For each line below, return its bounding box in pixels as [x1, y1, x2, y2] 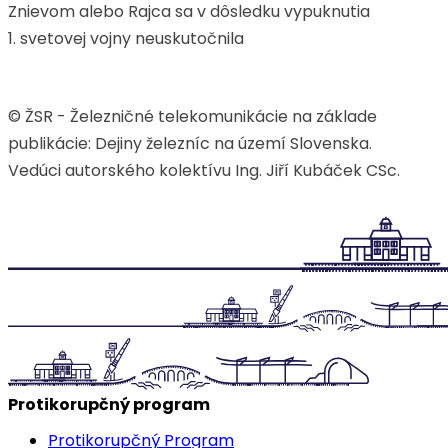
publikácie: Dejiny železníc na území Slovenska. [8, 132, 376, 155]
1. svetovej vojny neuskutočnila [8, 27, 244, 50]
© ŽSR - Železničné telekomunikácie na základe [8, 105, 377, 128]
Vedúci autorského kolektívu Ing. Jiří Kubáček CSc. [8, 159, 400, 182]
